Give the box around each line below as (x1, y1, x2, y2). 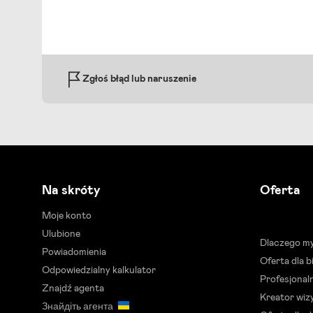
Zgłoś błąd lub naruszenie (82, 74, 196, 84)
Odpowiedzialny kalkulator (42, 265, 156, 275)
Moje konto (42, 211, 92, 221)
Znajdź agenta (42, 284, 104, 293)
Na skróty (42, 184, 101, 197)
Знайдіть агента (42, 302, 115, 312)
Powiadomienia (42, 247, 106, 257)
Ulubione (42, 229, 80, 239)
